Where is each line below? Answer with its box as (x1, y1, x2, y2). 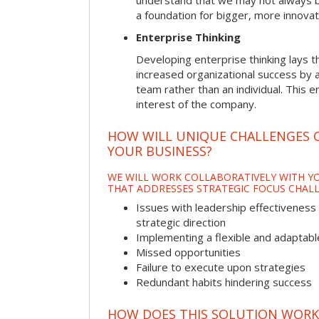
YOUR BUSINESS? (108, 142, 212, 159)
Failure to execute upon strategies (136, 260, 305, 275)
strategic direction (136, 215, 226, 230)
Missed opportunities (136, 245, 241, 260)
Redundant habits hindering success (136, 275, 312, 290)
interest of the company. (136, 97, 256, 112)
